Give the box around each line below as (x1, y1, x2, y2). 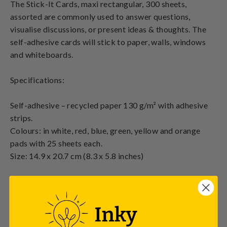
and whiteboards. (10, 49, 73, 59)
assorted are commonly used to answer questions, (10, 11, 191, 21)
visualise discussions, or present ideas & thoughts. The (10, 24, 206, 34)
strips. (10, 112, 33, 123)
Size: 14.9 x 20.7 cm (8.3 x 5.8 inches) (10, 150, 144, 161)
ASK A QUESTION (10, 184, 80, 192)
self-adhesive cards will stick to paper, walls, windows (10, 36, 206, 47)
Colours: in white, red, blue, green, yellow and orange (10, 125, 201, 135)
